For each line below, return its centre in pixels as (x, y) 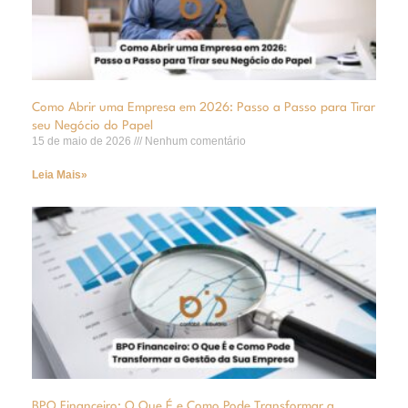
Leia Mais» (60, 175)
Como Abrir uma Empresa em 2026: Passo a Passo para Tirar (204, 108)
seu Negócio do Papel (92, 126)
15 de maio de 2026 (83, 142)
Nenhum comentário (194, 142)
